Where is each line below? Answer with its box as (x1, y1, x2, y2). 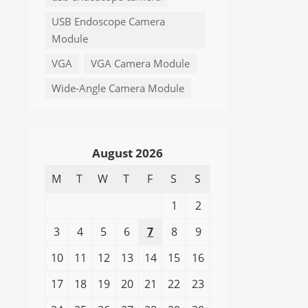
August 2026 (92, 145, 163, 162)
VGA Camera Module (91, 57, 190, 71)
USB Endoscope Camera (52, 15, 165, 29)
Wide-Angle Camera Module (52, 82, 184, 96)
